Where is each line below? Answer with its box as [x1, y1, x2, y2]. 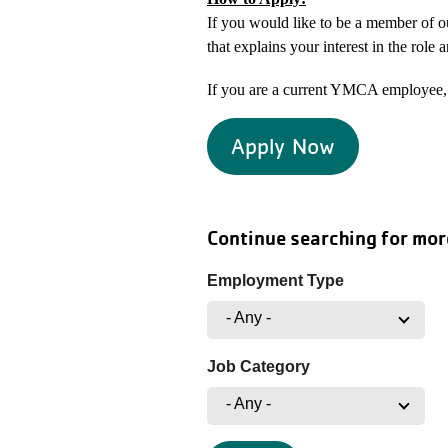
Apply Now [231, 133, 335, 159]
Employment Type [207, 272, 344, 289]
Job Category [207, 358, 310, 375]
